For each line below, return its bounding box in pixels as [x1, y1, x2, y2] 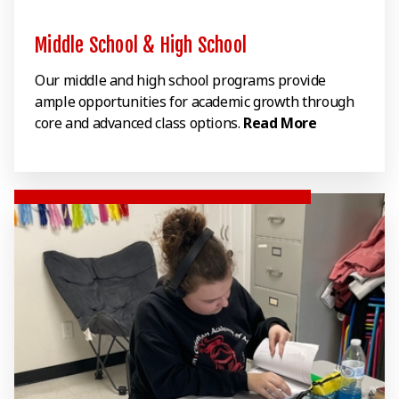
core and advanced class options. [35, 113, 244, 134]
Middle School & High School [35, 33, 248, 58]
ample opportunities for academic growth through [35, 92, 354, 112]
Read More [243, 113, 317, 134]
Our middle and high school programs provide [35, 70, 327, 91]
